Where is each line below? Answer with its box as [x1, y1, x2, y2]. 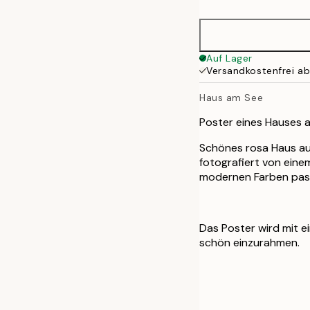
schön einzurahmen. [199, 235, 300, 250]
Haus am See [199, 91, 264, 104]
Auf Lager [206, 52, 253, 64]
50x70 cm [232, 6, 284, 17]
